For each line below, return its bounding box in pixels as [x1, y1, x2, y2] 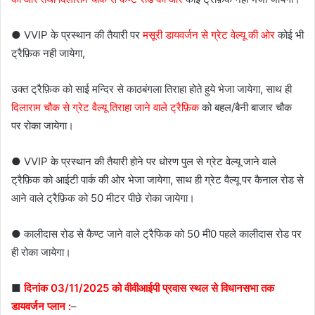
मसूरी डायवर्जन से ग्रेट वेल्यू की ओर [140, 28, 275, 42]
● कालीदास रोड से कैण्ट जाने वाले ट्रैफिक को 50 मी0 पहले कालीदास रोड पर [11, 227, 302, 241]
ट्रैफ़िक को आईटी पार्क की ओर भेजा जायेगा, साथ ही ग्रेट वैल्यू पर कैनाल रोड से [11, 173, 304, 187]
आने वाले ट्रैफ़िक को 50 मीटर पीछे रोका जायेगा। [11, 191, 195, 205]
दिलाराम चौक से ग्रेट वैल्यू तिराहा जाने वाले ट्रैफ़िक [11, 101, 199, 115]
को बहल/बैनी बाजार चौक [199, 101, 292, 115]
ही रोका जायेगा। [11, 245, 71, 259]
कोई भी [275, 28, 304, 42]
